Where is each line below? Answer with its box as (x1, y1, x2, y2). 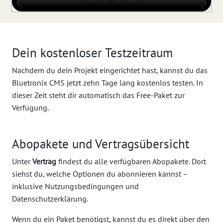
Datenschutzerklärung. (12, 194, 88, 204)
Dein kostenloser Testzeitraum (12, 44, 173, 61)
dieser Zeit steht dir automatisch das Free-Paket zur (12, 90, 185, 101)
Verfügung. (12, 103, 49, 113)
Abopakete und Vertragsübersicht (12, 135, 189, 152)
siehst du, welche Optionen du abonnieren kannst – (12, 169, 188, 179)
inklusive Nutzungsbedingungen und (12, 181, 139, 192)
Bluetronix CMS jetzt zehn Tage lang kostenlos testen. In (12, 78, 203, 88)
